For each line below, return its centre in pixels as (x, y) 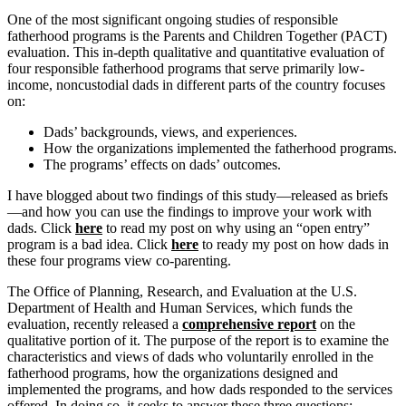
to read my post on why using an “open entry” (236, 227)
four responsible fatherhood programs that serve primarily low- (186, 68)
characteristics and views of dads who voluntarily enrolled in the (190, 356)
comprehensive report (249, 324)
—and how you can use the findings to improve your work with (189, 211)
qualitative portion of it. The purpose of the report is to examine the (198, 340)
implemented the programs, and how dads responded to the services (200, 389)
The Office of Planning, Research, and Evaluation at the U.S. (182, 291)
